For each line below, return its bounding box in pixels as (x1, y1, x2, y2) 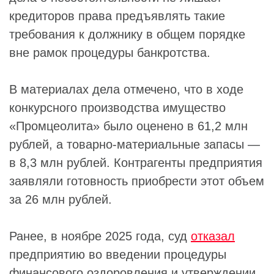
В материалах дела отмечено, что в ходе (9, 83, 243, 96)
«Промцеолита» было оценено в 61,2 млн (9, 119, 248, 133)
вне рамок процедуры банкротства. (9, 46, 210, 59)
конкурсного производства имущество (9, 101, 226, 114)
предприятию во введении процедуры (9, 248, 226, 261)
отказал (191, 229, 235, 243)
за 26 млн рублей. (9, 193, 112, 206)
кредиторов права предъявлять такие (9, 9, 225, 23)
